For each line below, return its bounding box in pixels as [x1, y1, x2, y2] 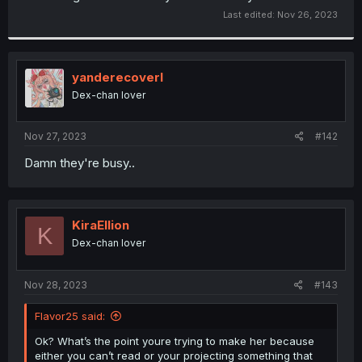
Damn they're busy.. [24, 155, 135, 170]
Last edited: [223, 8, 277, 20]
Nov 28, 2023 [24, 278, 87, 291]
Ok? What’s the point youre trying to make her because [35, 334, 314, 347]
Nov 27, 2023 [24, 130, 86, 142]
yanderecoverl [72, 69, 163, 85]
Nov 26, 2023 [277, 8, 338, 20]
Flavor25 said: [35, 309, 105, 322]
